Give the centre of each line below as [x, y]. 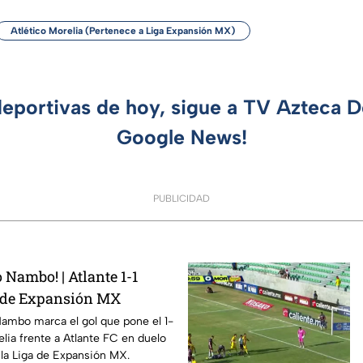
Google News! [181, 137]
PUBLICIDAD [181, 198]
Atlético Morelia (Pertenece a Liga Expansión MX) [123, 30]
